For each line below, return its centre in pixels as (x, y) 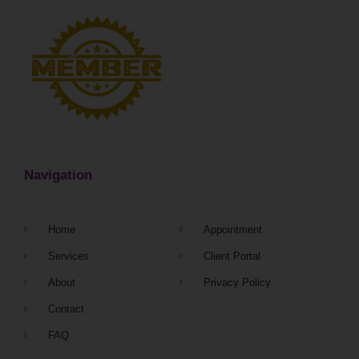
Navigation (58, 175)
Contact (67, 309)
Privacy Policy (238, 283)
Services (69, 256)
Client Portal (232, 256)
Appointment (233, 230)
